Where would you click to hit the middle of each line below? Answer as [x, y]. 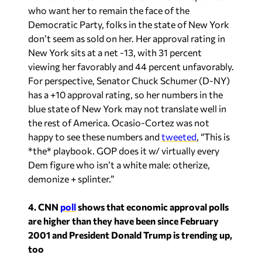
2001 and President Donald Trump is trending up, [130, 235]
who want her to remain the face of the [109, 10]
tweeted [179, 137]
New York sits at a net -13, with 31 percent [115, 52]
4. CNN [44, 207]
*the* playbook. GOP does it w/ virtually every [124, 151]
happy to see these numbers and [95, 137]
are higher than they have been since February [123, 221]
